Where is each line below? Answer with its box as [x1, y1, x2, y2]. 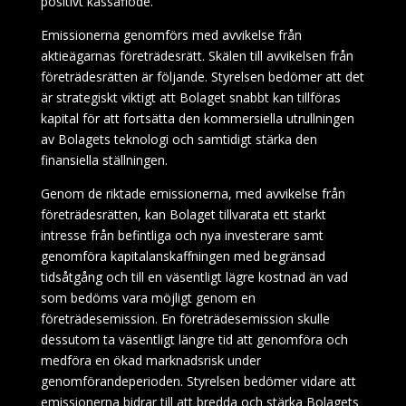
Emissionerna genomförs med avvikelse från [40, 26, 302, 43]
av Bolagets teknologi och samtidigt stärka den [40, 130, 317, 148]
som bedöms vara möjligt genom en [40, 289, 256, 306]
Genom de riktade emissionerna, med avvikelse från [40, 185, 345, 202]
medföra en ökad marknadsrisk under [40, 352, 261, 369]
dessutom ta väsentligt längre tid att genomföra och [40, 331, 348, 348]
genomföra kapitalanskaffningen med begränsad [40, 247, 325, 265]
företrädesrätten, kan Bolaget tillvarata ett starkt [40, 206, 326, 223]
